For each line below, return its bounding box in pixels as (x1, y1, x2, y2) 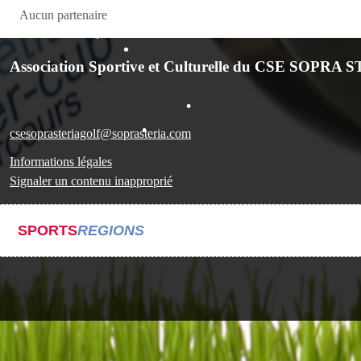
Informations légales (10, 154, 112, 168)
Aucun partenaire (19, 7, 107, 22)
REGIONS (77, 222, 144, 239)
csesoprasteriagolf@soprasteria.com (10, 126, 191, 140)
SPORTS (18, 222, 77, 239)
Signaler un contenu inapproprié (10, 173, 172, 188)
